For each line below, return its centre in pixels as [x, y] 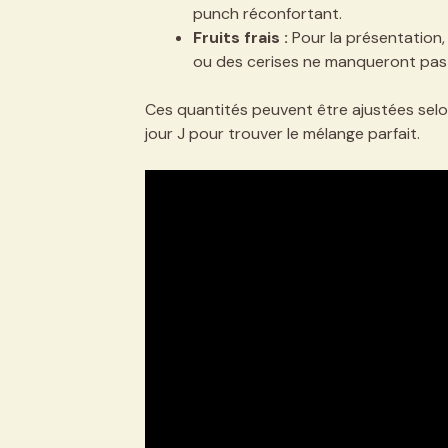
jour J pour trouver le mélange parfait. [282, 133]
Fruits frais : [240, 37]
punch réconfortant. [267, 13]
